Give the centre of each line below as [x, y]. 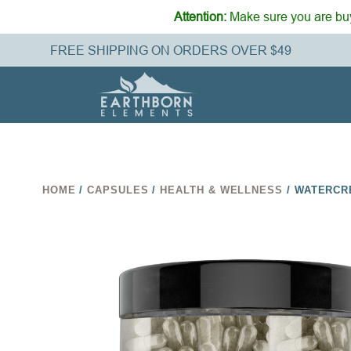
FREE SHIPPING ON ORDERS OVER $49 [170, 50]
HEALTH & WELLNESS [221, 190]
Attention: [200, 16]
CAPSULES [118, 190]
